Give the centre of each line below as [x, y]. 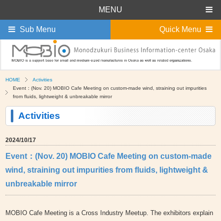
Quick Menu [180, 29]
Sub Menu [38, 29]
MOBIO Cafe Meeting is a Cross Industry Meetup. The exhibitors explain [110, 213]
